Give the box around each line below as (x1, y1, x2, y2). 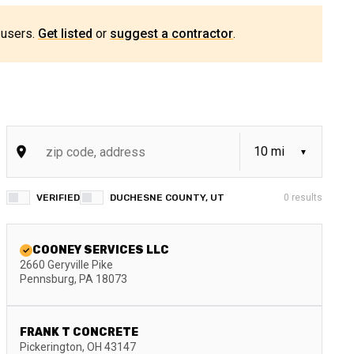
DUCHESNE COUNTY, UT (110, 192, 224, 203)
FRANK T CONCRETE (20, 326, 138, 339)
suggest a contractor (110, 26, 233, 41)
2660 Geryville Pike (20, 258, 113, 271)
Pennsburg (20, 273, 74, 285)
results (289, 192, 322, 203)
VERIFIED (36, 192, 80, 203)
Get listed (38, 26, 92, 41)
